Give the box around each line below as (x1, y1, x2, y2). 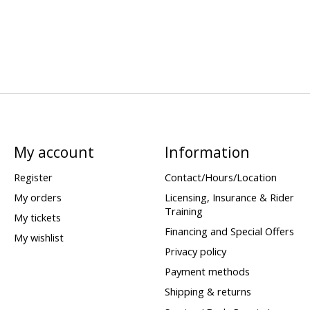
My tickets (13, 210, 61, 224)
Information (164, 142, 250, 163)
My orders (13, 190, 62, 204)
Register (13, 170, 53, 184)
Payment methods (164, 264, 250, 279)
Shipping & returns (164, 284, 251, 299)
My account (13, 142, 94, 163)
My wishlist (13, 230, 64, 245)
